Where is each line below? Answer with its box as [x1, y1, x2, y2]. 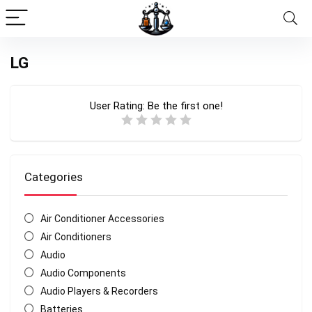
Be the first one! [147, 100, 223, 112]
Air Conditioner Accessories [40, 213, 164, 224]
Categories [24, 170, 83, 184]
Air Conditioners [40, 231, 111, 242]
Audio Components [40, 267, 126, 279]
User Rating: [89, 100, 148, 112]
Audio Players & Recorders [40, 286, 158, 297]
